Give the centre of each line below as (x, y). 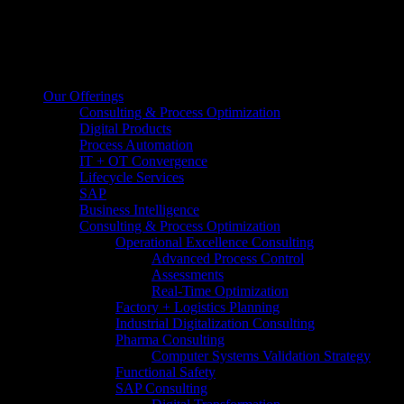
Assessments (188, 275)
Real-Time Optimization (220, 291)
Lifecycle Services (132, 177)
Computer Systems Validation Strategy (261, 356)
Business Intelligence (139, 210)
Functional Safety (165, 372)
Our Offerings (83, 96)
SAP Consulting (161, 388)
